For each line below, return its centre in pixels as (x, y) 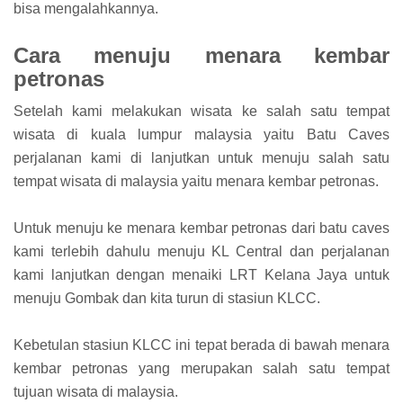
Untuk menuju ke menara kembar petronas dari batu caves (201, 228)
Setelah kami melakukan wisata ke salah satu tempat (201, 111)
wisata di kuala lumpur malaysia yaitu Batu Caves (201, 134)
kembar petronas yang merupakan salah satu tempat (201, 368)
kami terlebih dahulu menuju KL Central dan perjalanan (201, 251)
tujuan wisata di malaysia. (96, 391)
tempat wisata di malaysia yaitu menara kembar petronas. (196, 181)
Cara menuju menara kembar (201, 56)
